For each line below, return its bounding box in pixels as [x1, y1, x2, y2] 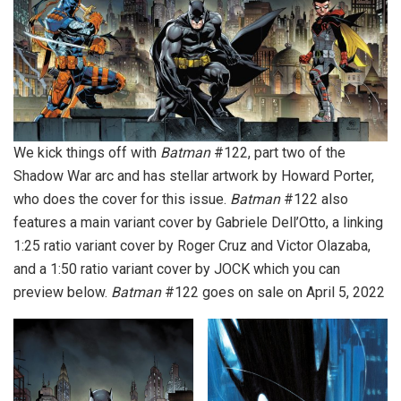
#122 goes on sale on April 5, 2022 [161, 284, 385, 302]
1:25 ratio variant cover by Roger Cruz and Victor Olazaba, [13, 237, 371, 255]
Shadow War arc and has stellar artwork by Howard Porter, [13, 167, 374, 185]
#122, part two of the [210, 144, 346, 162]
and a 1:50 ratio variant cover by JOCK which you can [13, 260, 340, 278]
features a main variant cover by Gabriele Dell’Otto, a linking [13, 214, 383, 232]
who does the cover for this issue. [13, 191, 230, 209]
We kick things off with [13, 144, 160, 162]
